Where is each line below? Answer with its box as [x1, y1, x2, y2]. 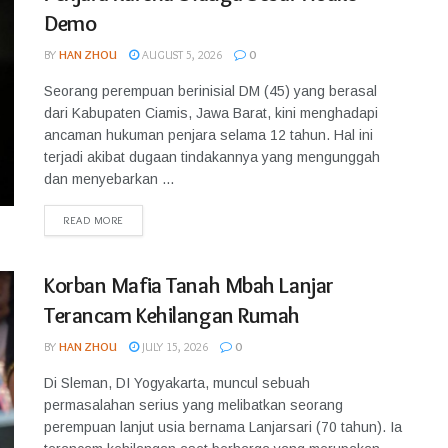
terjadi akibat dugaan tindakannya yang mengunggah [44, 149, 380, 165]
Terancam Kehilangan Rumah [44, 302, 300, 329]
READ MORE [63, 213, 124, 227]
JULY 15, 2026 [139, 339, 208, 354]
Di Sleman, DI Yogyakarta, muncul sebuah [44, 375, 310, 391]
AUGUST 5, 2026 [139, 47, 222, 62]
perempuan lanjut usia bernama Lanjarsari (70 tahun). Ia [44, 419, 402, 435]
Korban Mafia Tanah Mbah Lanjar [44, 272, 334, 299]
